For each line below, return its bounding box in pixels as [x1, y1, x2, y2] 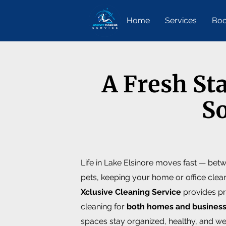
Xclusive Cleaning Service [81, 187, 181, 197]
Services [165, 16, 197, 25]
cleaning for [81, 202, 127, 211]
